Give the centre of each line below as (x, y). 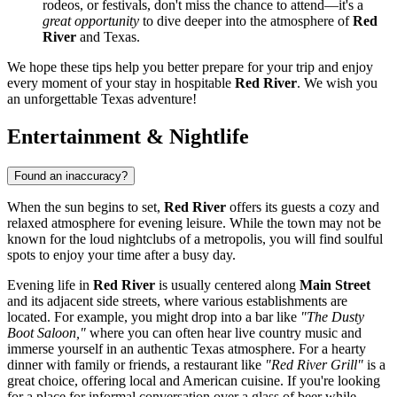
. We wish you (337, 83)
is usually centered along (227, 285)
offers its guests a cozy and (303, 207)
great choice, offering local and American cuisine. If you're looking (194, 381)
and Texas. (108, 37)
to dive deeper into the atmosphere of (246, 21)
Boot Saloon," (47, 333)
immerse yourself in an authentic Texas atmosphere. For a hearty (187, 349)
